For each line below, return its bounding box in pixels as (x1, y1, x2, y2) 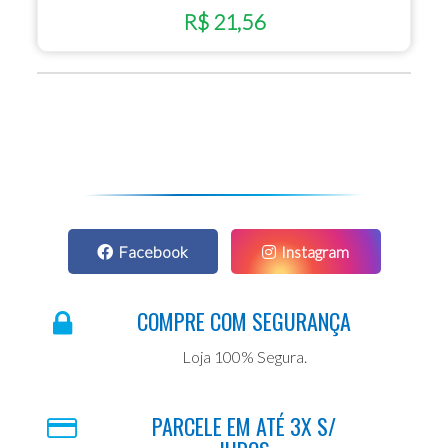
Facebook (118, 241, 188, 261)
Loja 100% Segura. (181, 346, 307, 366)
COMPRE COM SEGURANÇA (137, 304, 351, 337)
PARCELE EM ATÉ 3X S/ (152, 409, 336, 442)
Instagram (281, 241, 349, 261)
